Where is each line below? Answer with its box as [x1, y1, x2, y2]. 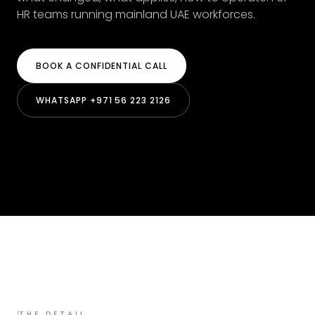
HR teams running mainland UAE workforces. [17, 6, 255, 23]
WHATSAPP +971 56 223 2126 [36, 94, 171, 107]
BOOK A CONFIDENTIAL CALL [36, 60, 168, 72]
